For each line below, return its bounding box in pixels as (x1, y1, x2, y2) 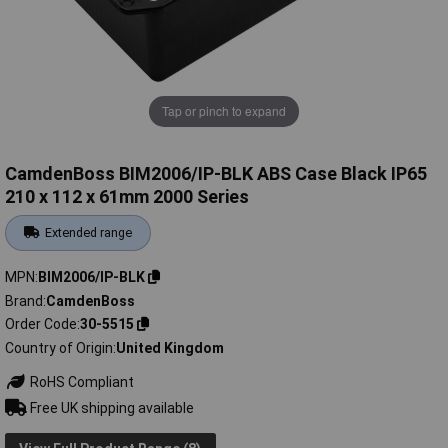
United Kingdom (116, 339, 224, 356)
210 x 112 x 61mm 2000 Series (5, 186, 249, 208)
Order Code (5, 316, 77, 333)
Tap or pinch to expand (162, 102, 286, 120)
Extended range (45, 225, 133, 241)
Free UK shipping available (26, 399, 194, 416)
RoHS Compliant (26, 373, 134, 390)
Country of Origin (5, 339, 113, 356)
